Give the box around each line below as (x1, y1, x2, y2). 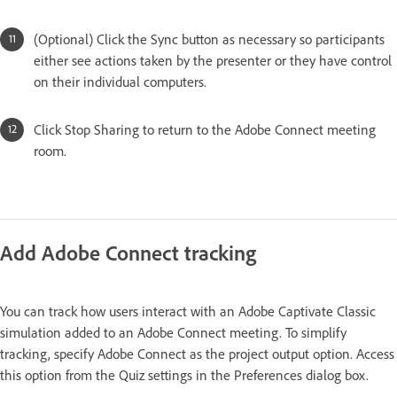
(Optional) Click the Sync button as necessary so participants (34, 30, 385, 48)
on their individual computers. (34, 73, 206, 90)
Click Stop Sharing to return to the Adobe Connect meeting (34, 121, 376, 138)
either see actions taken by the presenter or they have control (34, 51, 392, 69)
